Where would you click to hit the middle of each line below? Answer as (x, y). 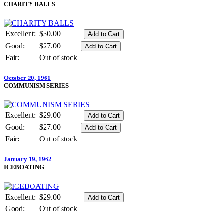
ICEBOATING (24, 167)
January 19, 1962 (28, 159)
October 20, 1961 (27, 78)
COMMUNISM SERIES (36, 86)
